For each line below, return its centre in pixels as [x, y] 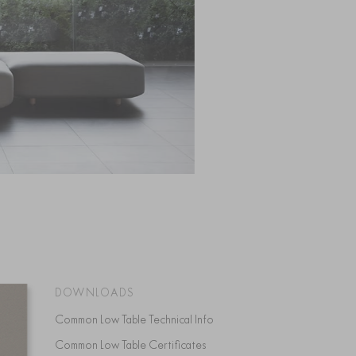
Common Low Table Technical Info [138, 319]
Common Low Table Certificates [134, 344]
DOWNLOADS [94, 292]
